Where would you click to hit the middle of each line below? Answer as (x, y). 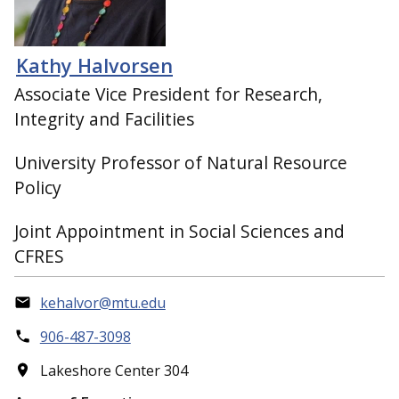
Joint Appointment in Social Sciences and (179, 231)
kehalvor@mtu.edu (102, 302)
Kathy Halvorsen (94, 65)
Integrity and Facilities (104, 119)
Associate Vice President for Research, (168, 94)
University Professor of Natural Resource (181, 162)
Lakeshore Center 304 (114, 370)
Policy (38, 187)
